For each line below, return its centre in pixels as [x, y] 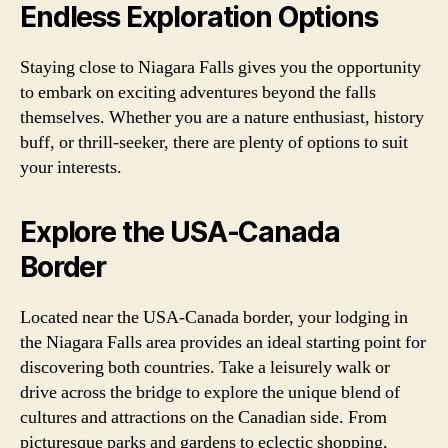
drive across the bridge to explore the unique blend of [210, 392]
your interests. [71, 167]
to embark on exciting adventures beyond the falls [198, 92]
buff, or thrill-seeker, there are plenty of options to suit [214, 142]
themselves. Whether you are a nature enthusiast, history [222, 117]
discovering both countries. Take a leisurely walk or [205, 367]
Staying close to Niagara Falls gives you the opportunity [220, 67]
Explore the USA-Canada [180, 231]
